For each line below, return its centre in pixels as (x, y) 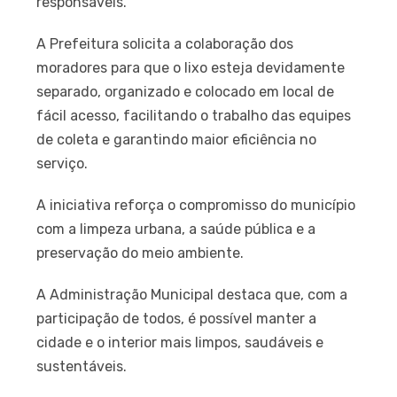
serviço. (62, 163)
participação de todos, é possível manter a (177, 318)
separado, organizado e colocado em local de (186, 91)
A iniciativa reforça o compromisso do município (196, 205)
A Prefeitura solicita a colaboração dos (165, 43)
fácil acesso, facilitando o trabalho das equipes (194, 115)
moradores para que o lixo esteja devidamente (191, 67)
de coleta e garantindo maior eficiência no (177, 139)
